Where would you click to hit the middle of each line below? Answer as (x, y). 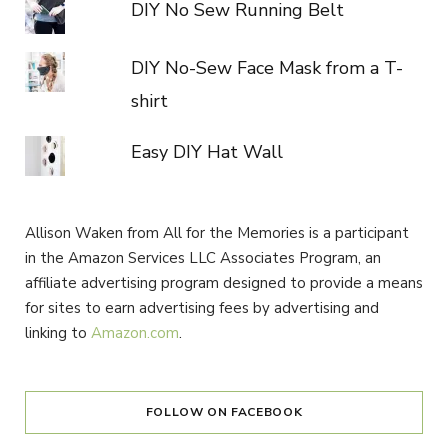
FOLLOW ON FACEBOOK (224, 411)
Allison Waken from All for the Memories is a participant (217, 232)
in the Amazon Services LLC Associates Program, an (203, 257)
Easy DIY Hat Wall (206, 151)
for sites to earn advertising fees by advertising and (202, 307)
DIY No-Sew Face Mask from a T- (266, 67)
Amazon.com (135, 332)
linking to (58, 332)
